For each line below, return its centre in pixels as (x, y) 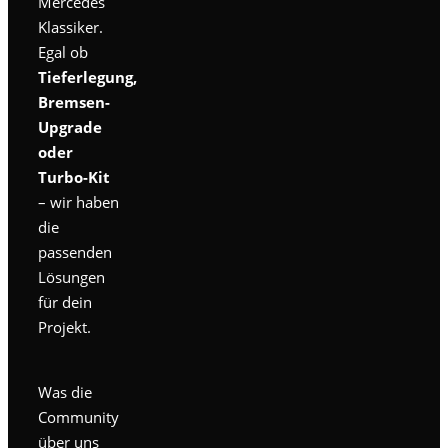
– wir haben (78, 202)
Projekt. (64, 327)
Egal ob (63, 52)
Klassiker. (70, 27)
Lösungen (71, 277)
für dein (65, 302)
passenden (75, 252)
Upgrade (70, 127)
